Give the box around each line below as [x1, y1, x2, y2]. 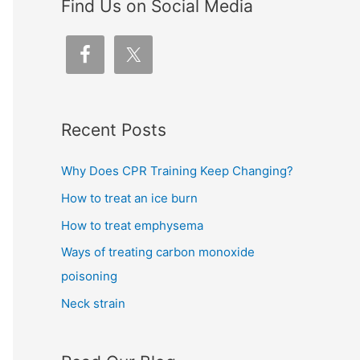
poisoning [61, 268, 117, 284]
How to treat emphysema [61, 217, 203, 233]
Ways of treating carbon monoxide [61, 244, 255, 260]
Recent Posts [61, 120, 166, 140]
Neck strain [61, 296, 125, 311]
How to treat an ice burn [61, 190, 198, 206]
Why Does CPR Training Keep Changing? [61, 163, 293, 178]
